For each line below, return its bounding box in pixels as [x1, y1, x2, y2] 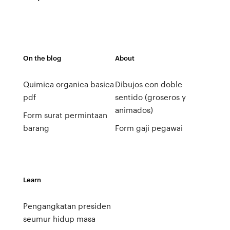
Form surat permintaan [23, 109, 107, 121]
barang [23, 122, 49, 133]
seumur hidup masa [23, 213, 95, 224]
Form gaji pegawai [114, 122, 183, 133]
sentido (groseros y [114, 91, 186, 103]
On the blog [23, 53, 61, 63]
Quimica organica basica [23, 79, 114, 90]
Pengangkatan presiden [23, 200, 111, 212]
